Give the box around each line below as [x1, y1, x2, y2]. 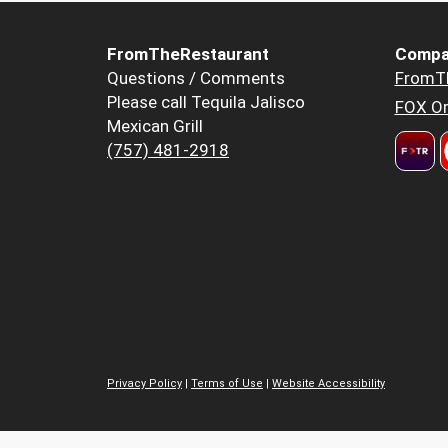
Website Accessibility [272, 376, 385, 390]
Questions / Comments [107, 68, 285, 89]
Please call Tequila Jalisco [107, 92, 305, 113]
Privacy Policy [107, 376, 182, 390]
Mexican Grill [107, 116, 203, 137]
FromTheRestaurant [107, 44, 269, 65]
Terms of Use [191, 376, 263, 390]
